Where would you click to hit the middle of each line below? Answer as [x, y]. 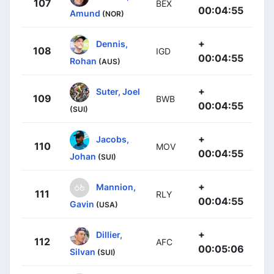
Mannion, [116, 187]
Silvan [83, 251]
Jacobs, [113, 139]
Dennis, [112, 43]
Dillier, [109, 234]
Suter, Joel [118, 91]
